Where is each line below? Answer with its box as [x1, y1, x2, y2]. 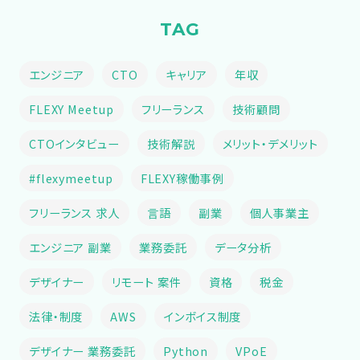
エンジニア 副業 [28, 238, 112, 256]
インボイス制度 [164, 307, 242, 325]
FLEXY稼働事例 [140, 169, 224, 186]
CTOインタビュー [28, 134, 120, 152]
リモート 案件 [112, 272, 182, 290]
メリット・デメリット [222, 134, 318, 152]
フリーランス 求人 [28, 203, 120, 221]
